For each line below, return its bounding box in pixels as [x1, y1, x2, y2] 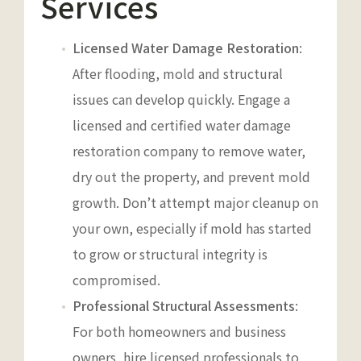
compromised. [73, 269, 160, 289]
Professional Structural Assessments [73, 295, 295, 315]
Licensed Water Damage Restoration [73, 37, 299, 57]
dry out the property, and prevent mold [73, 166, 310, 186]
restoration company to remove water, [73, 140, 305, 160]
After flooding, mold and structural [73, 63, 283, 83]
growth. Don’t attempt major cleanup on [73, 192, 318, 212]
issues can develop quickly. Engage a [73, 89, 290, 109]
